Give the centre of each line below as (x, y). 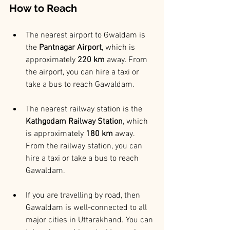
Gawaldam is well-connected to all (87, 208)
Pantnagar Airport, (70, 48)
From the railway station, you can (85, 147)
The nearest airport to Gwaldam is (87, 36)
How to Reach (43, 8)
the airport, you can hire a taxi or (83, 73)
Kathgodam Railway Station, (75, 122)
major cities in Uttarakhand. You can (90, 221)
